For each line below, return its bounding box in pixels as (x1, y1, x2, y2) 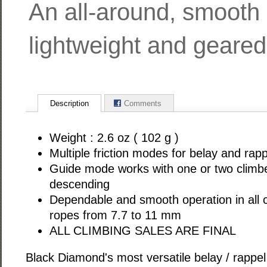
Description (49, 99, 89, 108)
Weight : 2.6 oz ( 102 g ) (49, 131, 179, 145)
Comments (123, 99, 162, 108)
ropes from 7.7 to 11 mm (49, 209, 181, 222)
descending (49, 178, 110, 191)
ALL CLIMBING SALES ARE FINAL (49, 224, 236, 238)
